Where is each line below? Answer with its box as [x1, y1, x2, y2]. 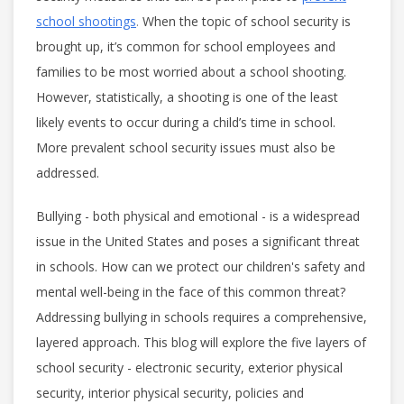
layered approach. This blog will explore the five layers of [36, 333, 366, 351]
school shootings [36, 12, 136, 30]
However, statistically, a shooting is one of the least [36, 87, 338, 106]
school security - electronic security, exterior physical [36, 358, 343, 376]
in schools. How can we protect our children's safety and [36, 257, 365, 275]
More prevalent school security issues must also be [36, 138, 335, 156]
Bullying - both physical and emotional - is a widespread [36, 207, 360, 225]
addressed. [36, 163, 99, 181]
